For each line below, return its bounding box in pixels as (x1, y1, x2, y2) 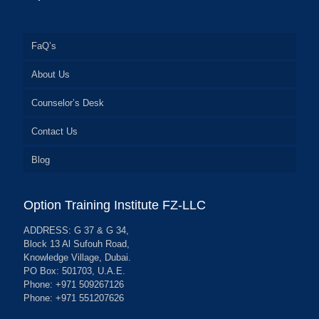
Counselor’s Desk (31, 97, 104, 108)
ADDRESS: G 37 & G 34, (23, 224, 129, 236)
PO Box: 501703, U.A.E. (23, 265, 125, 276)
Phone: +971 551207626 (23, 292, 124, 303)
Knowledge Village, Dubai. (23, 251, 131, 263)
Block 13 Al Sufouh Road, (23, 238, 130, 249)
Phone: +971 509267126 (23, 278, 124, 290)
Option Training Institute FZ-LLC (23, 197, 206, 212)
